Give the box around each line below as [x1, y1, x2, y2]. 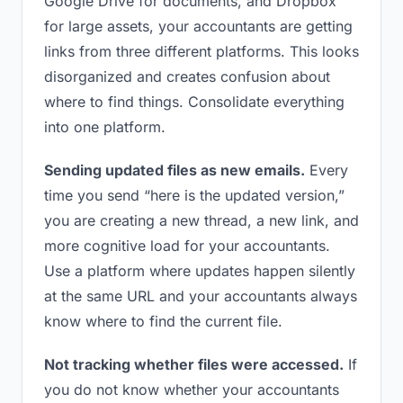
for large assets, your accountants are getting [44, 17, 353, 35]
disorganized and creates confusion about [44, 67, 330, 85]
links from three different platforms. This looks [44, 42, 359, 60]
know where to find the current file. [44, 312, 282, 330]
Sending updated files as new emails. [44, 161, 305, 179]
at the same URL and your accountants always [44, 287, 357, 305]
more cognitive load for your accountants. [44, 237, 330, 255]
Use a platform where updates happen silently [44, 262, 355, 280]
